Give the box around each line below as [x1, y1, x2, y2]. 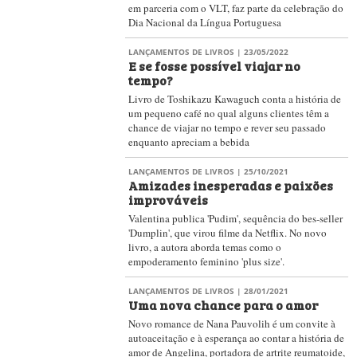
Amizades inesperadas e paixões [128, 175, 333, 194]
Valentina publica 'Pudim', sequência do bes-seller [128, 211, 343, 226]
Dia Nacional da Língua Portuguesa [128, 15, 281, 29]
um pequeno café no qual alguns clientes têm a [128, 106, 329, 120]
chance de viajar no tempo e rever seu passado [128, 120, 326, 135]
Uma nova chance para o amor [128, 295, 318, 314]
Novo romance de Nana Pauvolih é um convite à [128, 316, 335, 331]
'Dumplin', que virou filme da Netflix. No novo [128, 226, 327, 240]
